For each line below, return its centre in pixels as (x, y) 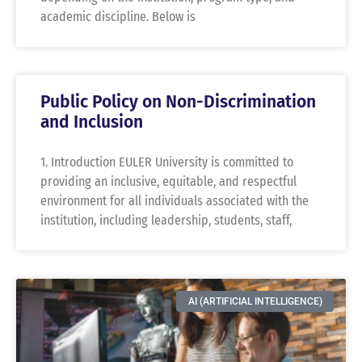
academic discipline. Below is (118, 16)
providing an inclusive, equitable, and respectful (168, 181)
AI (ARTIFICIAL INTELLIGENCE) (255, 302)
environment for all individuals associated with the (175, 200)
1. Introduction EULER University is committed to (167, 162)
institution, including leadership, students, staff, (166, 220)
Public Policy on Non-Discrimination (178, 101)
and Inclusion (92, 122)
